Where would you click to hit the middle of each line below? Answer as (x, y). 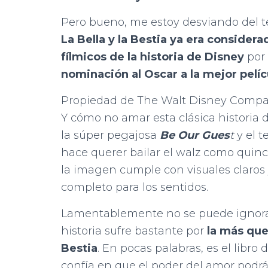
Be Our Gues (195, 135)
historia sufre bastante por (134, 231)
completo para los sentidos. (135, 187)
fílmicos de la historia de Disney (153, 57)
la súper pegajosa (110, 135)
